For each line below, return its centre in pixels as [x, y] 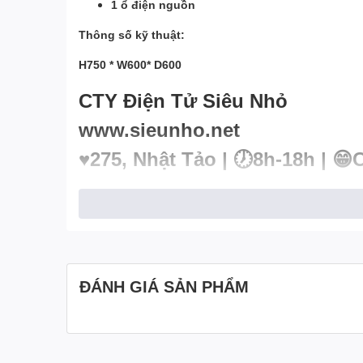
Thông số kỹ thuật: [132, 34]
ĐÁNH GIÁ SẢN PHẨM [164, 286]
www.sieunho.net [159, 129]
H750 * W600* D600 [130, 64]
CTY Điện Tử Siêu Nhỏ [183, 100]
